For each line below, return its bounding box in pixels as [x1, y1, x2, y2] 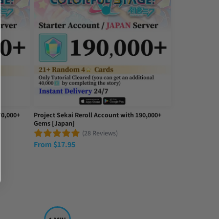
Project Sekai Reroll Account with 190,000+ [34, 110, 161, 119]
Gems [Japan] [34, 118, 75, 128]
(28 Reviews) [82, 129, 118, 138]
